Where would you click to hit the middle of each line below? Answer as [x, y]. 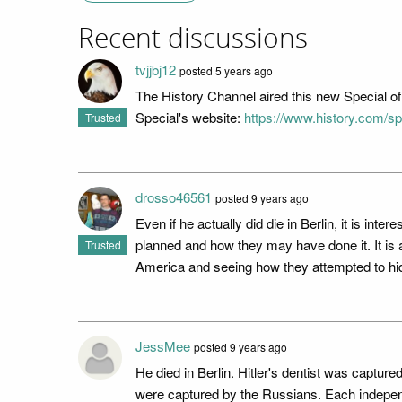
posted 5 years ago [227, 70]
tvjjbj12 [156, 69]
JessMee [163, 345]
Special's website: [190, 117]
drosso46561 [174, 197]
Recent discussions [193, 39]
